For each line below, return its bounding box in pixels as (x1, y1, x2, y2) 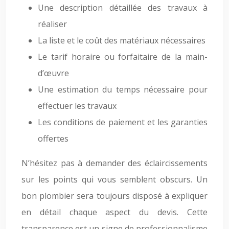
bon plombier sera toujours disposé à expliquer (21, 190, 208, 201)
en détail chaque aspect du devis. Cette (21, 207, 208, 218)
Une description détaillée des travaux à (38, 2, 208, 13)
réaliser (38, 18, 67, 30)
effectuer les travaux (38, 100, 117, 111)
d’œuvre (38, 67, 69, 79)
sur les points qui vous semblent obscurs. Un (21, 174, 208, 185)
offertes (38, 133, 68, 144)
